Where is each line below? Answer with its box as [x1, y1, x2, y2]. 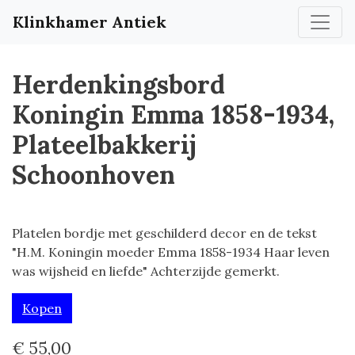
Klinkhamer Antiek [13, 12, 166, 32]
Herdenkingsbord [12, 68, 225, 101]
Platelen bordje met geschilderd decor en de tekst [12, 225, 317, 241]
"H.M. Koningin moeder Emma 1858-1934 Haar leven [12, 244, 330, 260]
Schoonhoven [12, 158, 175, 191]
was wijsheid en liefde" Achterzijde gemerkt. [12, 263, 280, 279]
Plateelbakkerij [12, 128, 197, 161]
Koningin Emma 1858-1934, [12, 98, 334, 131]
